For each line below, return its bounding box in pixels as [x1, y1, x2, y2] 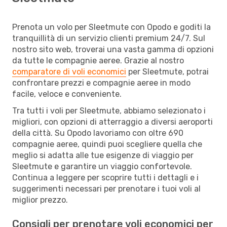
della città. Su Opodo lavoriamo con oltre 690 [12, 128, 183, 138]
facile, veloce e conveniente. [12, 89, 122, 99]
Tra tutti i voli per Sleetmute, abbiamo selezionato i [12, 105, 206, 116]
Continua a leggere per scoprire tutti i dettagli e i [12, 172, 199, 182]
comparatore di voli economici [12, 66, 126, 77]
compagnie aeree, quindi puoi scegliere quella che [12, 139, 202, 149]
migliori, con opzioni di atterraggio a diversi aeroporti [12, 117, 213, 127]
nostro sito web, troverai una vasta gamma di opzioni [12, 44, 214, 54]
